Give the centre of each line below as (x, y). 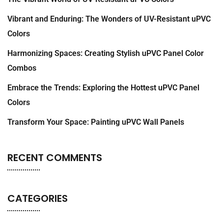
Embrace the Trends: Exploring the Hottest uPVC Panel (103, 87)
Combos (22, 68)
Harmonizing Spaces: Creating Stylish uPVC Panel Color (106, 53)
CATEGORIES (38, 198)
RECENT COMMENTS (55, 157)
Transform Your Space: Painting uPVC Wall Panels (96, 122)
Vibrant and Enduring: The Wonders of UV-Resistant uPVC (109, 19)
